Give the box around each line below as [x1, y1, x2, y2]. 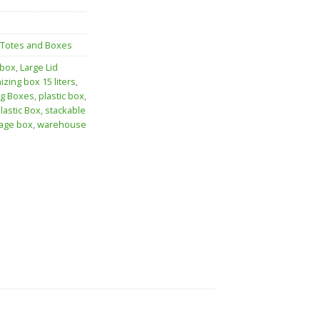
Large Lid [20, 61, 58, 74]
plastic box [39, 89, 84, 103]
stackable [45, 104, 86, 117]
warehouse [37, 118, 86, 131]
